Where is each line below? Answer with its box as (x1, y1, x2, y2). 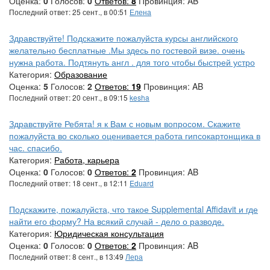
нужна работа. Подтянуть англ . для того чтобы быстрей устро (9, 55, 255, 68)
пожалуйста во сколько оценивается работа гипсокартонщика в (9, 129, 260, 142)
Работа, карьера (54, 153, 119, 166)
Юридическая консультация (54, 227, 164, 239)
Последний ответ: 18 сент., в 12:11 (9, 177, 130, 188)
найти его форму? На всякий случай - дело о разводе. (9, 215, 224, 227)
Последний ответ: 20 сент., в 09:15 (9, 92, 130, 102)
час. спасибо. (9, 141, 62, 154)
